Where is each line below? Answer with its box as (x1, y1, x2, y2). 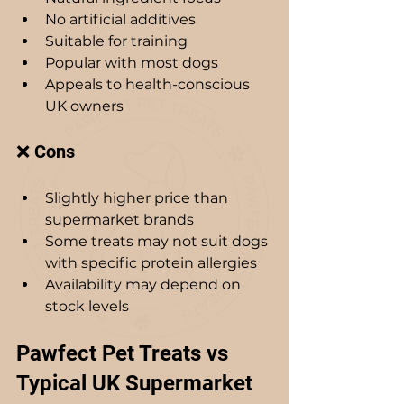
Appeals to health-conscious (45, 75, 253, 93)
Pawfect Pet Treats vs (16, 340, 234, 366)
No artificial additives (45, 10, 196, 28)
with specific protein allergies (45, 253, 257, 271)
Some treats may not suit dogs (45, 232, 271, 250)
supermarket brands (45, 210, 194, 228)
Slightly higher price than (45, 188, 232, 207)
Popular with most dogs (45, 53, 218, 71)
